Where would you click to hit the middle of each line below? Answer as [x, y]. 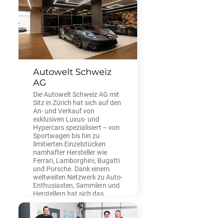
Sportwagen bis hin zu [66, 136]
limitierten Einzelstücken [69, 144]
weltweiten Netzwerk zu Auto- [78, 177]
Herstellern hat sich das [68, 193]
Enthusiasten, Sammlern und [76, 185]
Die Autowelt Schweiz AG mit [76, 94]
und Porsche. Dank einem [71, 169]
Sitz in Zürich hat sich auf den [77, 102]
